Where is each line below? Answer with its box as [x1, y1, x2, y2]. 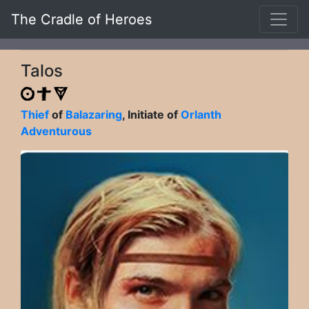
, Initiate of [122, 107, 181, 121]
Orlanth [181, 107, 221, 121]
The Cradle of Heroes [11, 11, 152, 28]
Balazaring [66, 107, 122, 121]
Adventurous [21, 123, 92, 138]
